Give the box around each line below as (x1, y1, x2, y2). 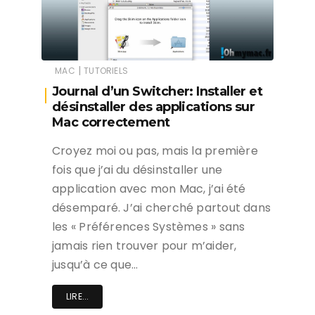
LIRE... (66, 290, 89, 303)
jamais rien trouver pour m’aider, (52, 238, 237, 255)
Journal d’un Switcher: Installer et (52, 84, 262, 100)
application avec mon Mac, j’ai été (52, 181, 246, 198)
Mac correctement (52, 115, 170, 131)
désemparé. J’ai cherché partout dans (52, 200, 271, 217)
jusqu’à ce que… (52, 257, 139, 274)
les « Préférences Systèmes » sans (52, 219, 245, 236)
